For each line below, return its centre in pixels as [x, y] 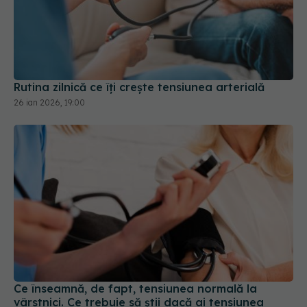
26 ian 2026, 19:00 [49, 102]
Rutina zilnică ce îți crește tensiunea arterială [139, 87]
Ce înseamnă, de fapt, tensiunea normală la [135, 289]
